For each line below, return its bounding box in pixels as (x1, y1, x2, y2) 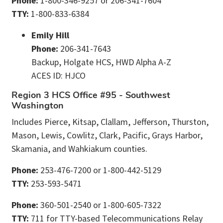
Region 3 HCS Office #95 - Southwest (11, 91, 170, 101)
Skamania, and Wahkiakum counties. (11, 142, 147, 155)
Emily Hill (31, 29, 69, 42)
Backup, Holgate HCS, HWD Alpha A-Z (31, 56, 171, 69)
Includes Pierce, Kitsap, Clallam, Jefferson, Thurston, (11, 115, 209, 128)
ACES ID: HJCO (31, 69, 86, 82)
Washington (11, 101, 64, 111)
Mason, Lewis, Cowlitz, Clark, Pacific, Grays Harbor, (11, 129, 203, 142)
